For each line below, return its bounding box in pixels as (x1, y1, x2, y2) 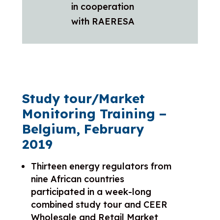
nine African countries (30, 173, 124, 185)
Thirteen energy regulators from (30, 160, 171, 172)
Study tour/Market (22, 90, 145, 107)
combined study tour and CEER (30, 198, 167, 210)
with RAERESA (71, 15, 135, 27)
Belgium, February (22, 120, 144, 137)
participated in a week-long (30, 186, 151, 197)
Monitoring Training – (22, 105, 166, 122)
